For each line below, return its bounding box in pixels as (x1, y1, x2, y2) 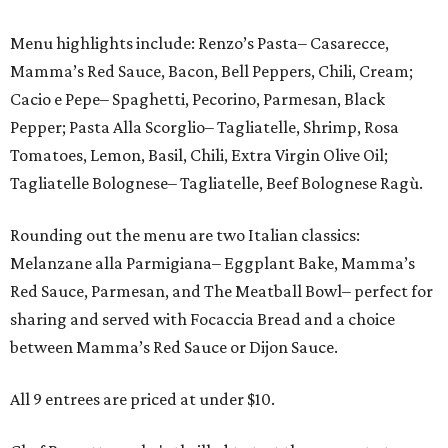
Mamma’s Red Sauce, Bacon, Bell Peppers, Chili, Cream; (10, 61, 413, 81)
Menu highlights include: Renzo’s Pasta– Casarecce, (10, 33, 389, 53)
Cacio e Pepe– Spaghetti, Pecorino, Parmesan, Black (10, 89, 385, 109)
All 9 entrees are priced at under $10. (10, 389, 275, 409)
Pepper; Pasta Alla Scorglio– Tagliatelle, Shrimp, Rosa (10, 117, 399, 137)
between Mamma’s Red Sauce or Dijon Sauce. (10, 337, 338, 357)
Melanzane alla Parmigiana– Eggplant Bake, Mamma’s (10, 253, 415, 273)
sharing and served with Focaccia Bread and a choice (10, 309, 395, 329)
